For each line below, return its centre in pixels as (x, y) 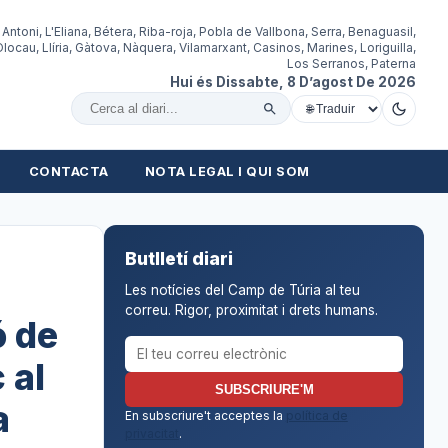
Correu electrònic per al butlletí (227, 345)
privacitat (151, 433)
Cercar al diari (136, 119)
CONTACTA (68, 171)
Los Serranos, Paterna (351, 63)
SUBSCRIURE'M (264, 389)
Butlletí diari (178, 258)
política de (316, 415)
